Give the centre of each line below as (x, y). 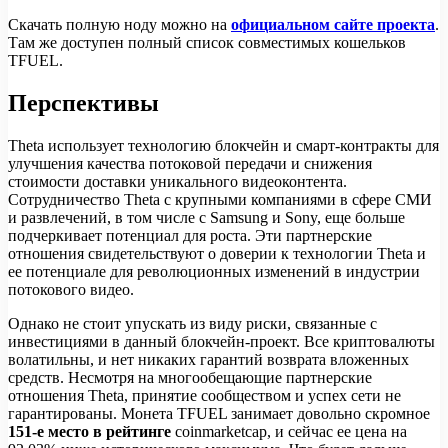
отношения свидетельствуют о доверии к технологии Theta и (217, 254)
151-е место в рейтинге (89, 432)
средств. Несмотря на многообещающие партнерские (190, 378)
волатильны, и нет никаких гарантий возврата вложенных (208, 360)
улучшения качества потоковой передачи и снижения (190, 164)
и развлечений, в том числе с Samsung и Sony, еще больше (206, 218)
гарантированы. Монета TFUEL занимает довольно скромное (219, 414)
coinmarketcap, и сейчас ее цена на (289, 432)
